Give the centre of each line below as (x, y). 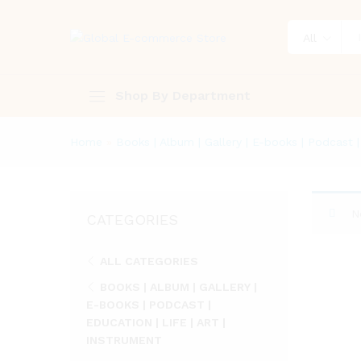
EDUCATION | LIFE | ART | (156, 322)
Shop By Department (183, 95)
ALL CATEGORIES (149, 261)
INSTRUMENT (124, 340)
